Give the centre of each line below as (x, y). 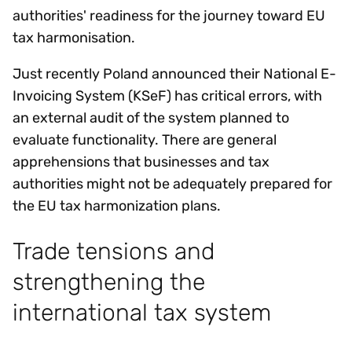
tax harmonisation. (78, 37)
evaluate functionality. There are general (145, 139)
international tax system (153, 313)
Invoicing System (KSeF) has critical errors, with (167, 95)
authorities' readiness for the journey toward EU (169, 15)
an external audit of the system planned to (151, 117)
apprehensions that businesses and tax (141, 161)
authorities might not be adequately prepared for (172, 183)
